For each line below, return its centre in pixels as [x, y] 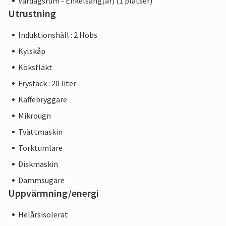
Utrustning [32, 14]
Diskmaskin [38, 164]
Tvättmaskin [40, 132]
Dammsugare [41, 180]
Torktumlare [40, 148]
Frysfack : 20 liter [47, 83]
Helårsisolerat [43, 215]
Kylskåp [32, 51]
